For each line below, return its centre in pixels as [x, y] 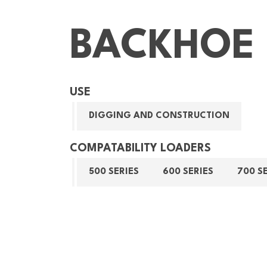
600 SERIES [188, 172]
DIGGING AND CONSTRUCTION [159, 116]
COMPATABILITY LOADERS [140, 148]
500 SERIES [114, 172]
